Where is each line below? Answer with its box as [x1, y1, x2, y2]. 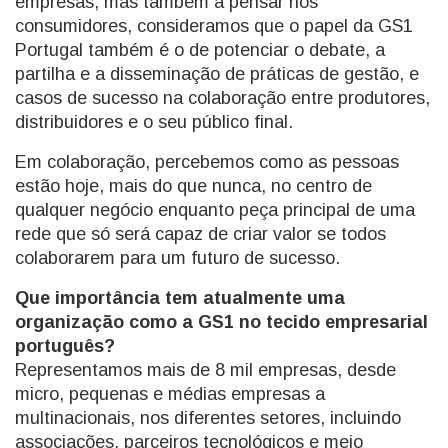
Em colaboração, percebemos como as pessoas [15, 152, 399, 172]
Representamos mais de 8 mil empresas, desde [15, 360, 396, 380]
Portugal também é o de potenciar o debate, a [15, 40, 385, 60]
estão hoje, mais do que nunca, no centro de [15, 176, 372, 196]
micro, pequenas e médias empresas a [15, 384, 325, 404]
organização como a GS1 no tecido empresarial [15, 312, 428, 332]
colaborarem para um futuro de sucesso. [15, 248, 340, 268]
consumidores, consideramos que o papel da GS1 [15, 16, 413, 36]
